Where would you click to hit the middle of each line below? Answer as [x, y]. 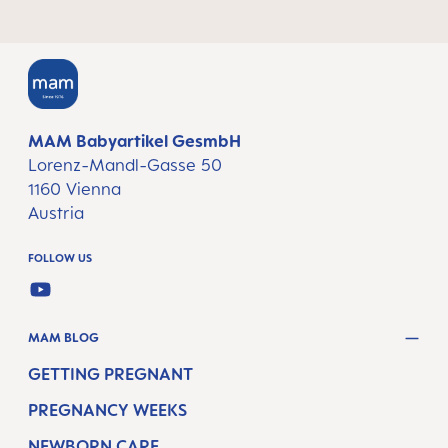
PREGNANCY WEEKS [107, 409]
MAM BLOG [63, 338]
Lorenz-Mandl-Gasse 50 [125, 165]
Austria [56, 213]
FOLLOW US [60, 258]
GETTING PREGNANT [110, 373]
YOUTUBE [65, 303]
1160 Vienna [74, 189]
